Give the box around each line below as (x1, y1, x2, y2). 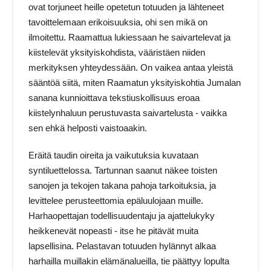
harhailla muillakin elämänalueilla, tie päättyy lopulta (28, 255, 230, 266)
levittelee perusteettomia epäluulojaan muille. (28, 195, 204, 206)
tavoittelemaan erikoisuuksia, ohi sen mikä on (28, 17, 208, 28)
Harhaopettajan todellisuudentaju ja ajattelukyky (28, 210, 215, 221)
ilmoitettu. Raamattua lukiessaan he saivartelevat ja (28, 32, 231, 43)
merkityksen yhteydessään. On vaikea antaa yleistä (28, 62, 233, 73)
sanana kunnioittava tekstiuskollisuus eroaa (28, 93, 200, 103)
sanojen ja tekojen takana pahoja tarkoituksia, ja (28, 180, 217, 191)
